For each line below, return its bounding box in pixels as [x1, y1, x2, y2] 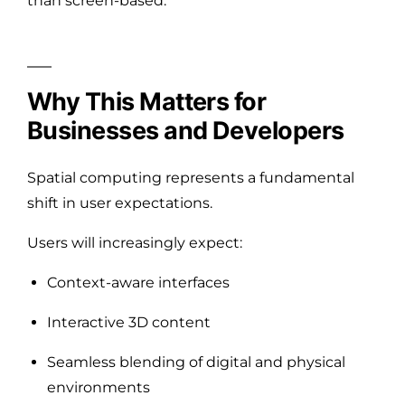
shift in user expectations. [27, 193, 212, 212]
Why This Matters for [27, 86, 267, 117]
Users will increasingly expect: [27, 233, 242, 251]
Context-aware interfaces [47, 273, 230, 291]
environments [47, 378, 150, 396]
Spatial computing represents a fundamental [27, 168, 354, 186]
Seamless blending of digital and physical [47, 353, 345, 371]
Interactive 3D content [47, 313, 211, 331]
